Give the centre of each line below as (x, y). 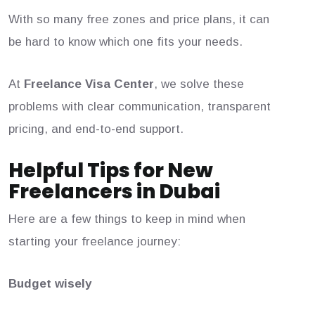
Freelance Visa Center (89, 84)
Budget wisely (50, 284)
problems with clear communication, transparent (140, 107)
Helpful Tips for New (111, 171)
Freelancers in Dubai (114, 192)
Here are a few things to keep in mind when (127, 219)
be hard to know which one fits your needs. (126, 42)
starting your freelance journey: (95, 242)
